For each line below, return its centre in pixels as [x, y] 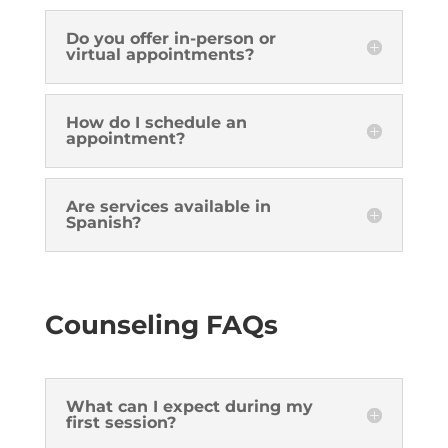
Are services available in [168, 206]
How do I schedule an [156, 122]
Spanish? [103, 222]
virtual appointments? [159, 54]
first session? [120, 422]
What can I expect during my [189, 406]
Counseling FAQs [161, 325]
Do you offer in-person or [170, 38]
